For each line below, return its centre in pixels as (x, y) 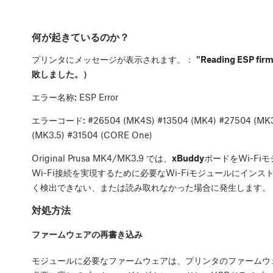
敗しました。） (62, 73)
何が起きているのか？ (80, 36)
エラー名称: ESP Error (75, 97)
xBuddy (188, 158)
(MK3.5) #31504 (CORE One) (92, 134)
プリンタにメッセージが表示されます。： (114, 59)
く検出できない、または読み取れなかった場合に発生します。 (151, 187)
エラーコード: (60, 120)
